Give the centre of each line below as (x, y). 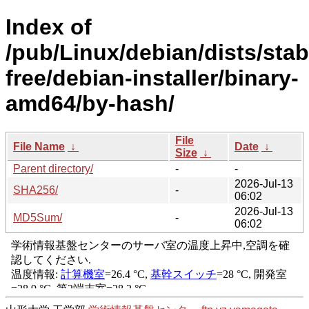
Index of (49, 27)
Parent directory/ (53, 168)
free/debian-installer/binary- (152, 78)
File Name (39, 146)
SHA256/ (36, 190)
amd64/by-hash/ (90, 104)
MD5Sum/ (38, 217)
